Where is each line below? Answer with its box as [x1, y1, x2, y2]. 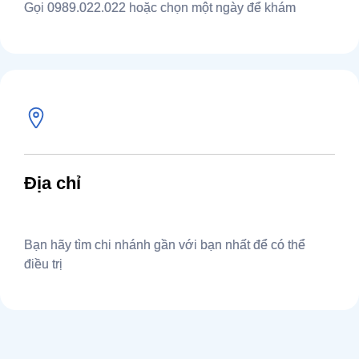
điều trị [24, 256, 63, 271]
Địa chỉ [24, 172, 81, 193]
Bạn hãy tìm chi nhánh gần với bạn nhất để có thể [24, 237, 305, 252]
